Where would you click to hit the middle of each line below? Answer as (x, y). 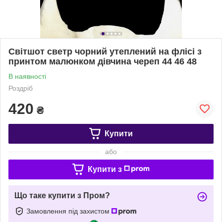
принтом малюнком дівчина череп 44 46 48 (103, 61)
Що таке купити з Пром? (62, 195)
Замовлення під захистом (69, 211)
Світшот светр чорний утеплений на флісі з (105, 51)
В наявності (27, 76)
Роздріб (21, 88)
